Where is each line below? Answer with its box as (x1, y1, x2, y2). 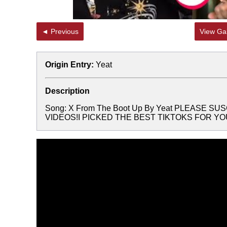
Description (45, 87, 90, 95)
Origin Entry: (45, 60, 94, 69)
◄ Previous (51, 27, 79, 35)
